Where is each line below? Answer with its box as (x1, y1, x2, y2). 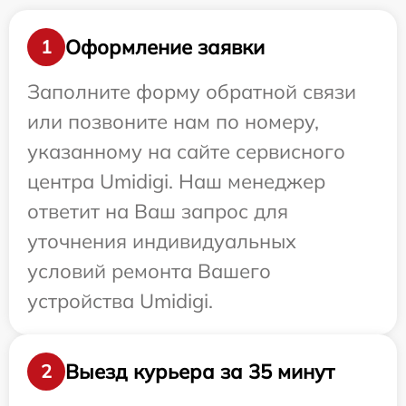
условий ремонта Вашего (27, 258, 271, 285)
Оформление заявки (65, 34, 265, 60)
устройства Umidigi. (27, 288, 213, 314)
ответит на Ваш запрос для (27, 198, 288, 225)
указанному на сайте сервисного (27, 139, 345, 165)
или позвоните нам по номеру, (27, 109, 319, 135)
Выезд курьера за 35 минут (65, 358, 334, 384)
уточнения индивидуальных (27, 228, 296, 255)
